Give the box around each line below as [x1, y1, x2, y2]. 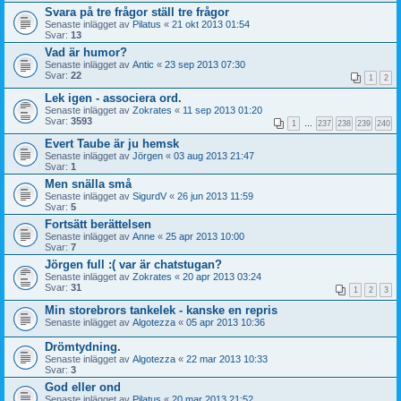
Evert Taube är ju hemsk [45, 136, 179, 150]
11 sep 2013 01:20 [183, 104, 262, 115]
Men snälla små [45, 176, 132, 191]
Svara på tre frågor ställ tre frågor [45, 4, 229, 19]
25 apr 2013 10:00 [166, 230, 244, 242]
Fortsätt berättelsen [45, 217, 151, 231]
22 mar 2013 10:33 [186, 353, 268, 364]
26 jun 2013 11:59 [177, 190, 253, 201]
